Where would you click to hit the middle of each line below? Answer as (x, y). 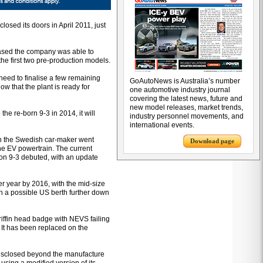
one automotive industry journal (180, 90)
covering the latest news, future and (186, 99)
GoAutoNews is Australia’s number (185, 81)
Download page (212, 141)
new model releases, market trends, (186, 107)
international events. (162, 125)
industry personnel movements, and (187, 116)
